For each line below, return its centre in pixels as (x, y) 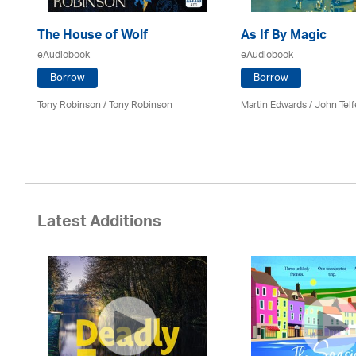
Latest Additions (99, 224)
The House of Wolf (93, 37)
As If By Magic (284, 37)
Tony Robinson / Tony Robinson (105, 105)
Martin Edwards (274, 105)
